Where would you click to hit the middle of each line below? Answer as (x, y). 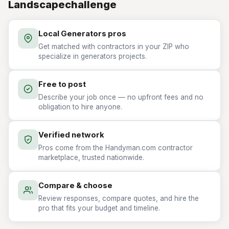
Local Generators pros (82, 34)
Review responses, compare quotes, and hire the (119, 198)
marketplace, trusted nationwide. (91, 157)
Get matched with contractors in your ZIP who (114, 47)
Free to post (62, 84)
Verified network (71, 135)
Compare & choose (75, 186)
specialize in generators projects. (93, 56)
